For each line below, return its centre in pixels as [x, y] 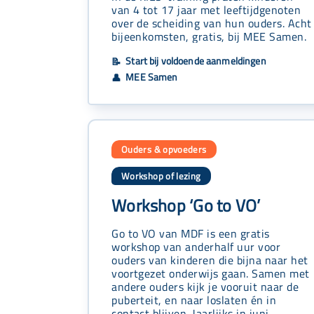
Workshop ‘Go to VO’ [186, 205]
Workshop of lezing [161, 176]
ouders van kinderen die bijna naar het [210, 259]
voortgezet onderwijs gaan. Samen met [211, 273]
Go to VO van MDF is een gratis [191, 233]
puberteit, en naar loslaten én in [194, 299]
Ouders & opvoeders [164, 149]
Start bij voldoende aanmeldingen [195, 61]
